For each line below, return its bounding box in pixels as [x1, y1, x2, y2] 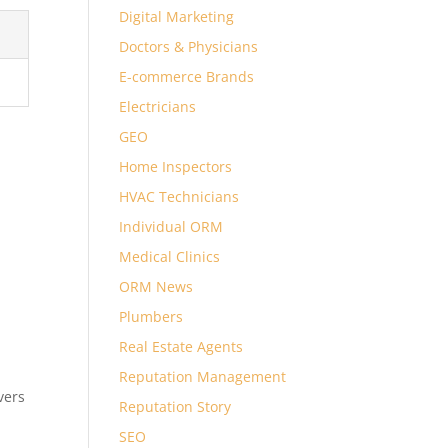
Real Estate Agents [119, 337, 244, 356]
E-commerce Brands [119, 67, 255, 86]
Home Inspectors [119, 157, 233, 176]
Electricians [119, 97, 197, 116]
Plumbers [119, 307, 184, 326]
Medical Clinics [119, 247, 221, 266]
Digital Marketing [119, 7, 235, 26]
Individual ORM [119, 217, 224, 236]
